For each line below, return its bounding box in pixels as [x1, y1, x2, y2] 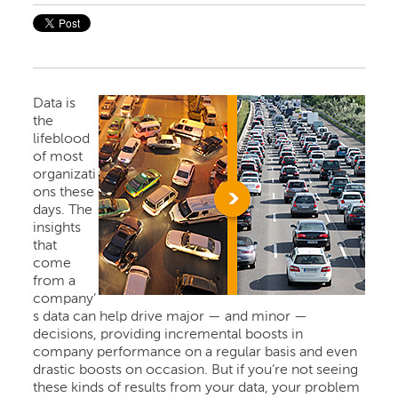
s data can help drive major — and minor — [33, 309, 308, 324]
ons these [33, 185, 95, 200]
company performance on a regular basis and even [33, 345, 358, 360]
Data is [33, 96, 76, 111]
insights [33, 220, 82, 235]
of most [33, 149, 84, 164]
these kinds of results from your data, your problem [33, 380, 361, 395]
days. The [33, 203, 93, 218]
